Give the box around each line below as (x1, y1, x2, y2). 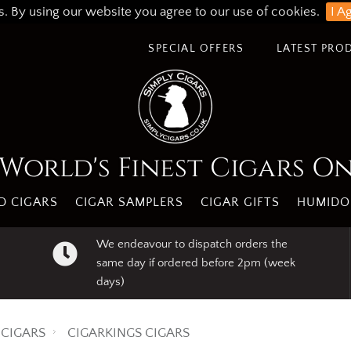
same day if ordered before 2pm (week (96, 256, 295, 270)
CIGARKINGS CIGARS (67, 326, 190, 340)
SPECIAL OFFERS (148, 42, 244, 55)
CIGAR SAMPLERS (74, 195, 183, 209)
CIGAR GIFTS (200, 195, 280, 209)
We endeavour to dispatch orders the (96, 237, 288, 251)
